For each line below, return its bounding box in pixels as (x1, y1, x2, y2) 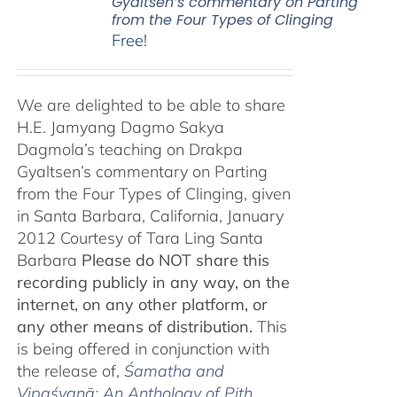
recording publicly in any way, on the (16, 272, 290, 292)
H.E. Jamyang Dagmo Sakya (16, 117, 224, 137)
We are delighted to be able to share (16, 95, 285, 115)
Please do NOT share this (81, 250, 269, 270)
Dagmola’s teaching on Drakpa (16, 139, 243, 160)
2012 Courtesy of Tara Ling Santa (16, 228, 263, 248)
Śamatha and (123, 361, 224, 381)
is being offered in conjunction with (16, 339, 269, 359)
